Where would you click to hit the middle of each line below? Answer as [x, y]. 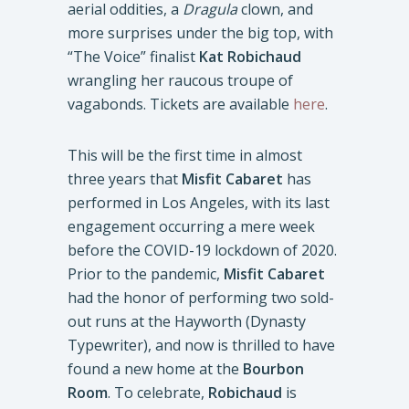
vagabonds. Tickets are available [180, 104]
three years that [125, 179]
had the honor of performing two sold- [201, 298]
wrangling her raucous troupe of [180, 80]
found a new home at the [155, 369]
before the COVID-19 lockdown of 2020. [202, 250]
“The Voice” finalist [133, 57]
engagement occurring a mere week [191, 226]
